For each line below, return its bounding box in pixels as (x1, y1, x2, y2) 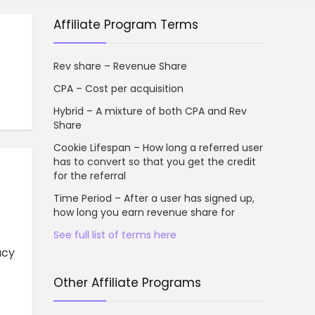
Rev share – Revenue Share (53, 59, 187, 74)
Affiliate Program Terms (53, 16, 198, 34)
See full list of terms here (53, 228, 176, 243)
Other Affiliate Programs (53, 274, 201, 292)
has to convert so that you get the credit (53, 155, 256, 169)
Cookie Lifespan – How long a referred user (53, 141, 263, 155)
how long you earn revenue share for (53, 205, 235, 220)
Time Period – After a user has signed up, (53, 191, 255, 206)
